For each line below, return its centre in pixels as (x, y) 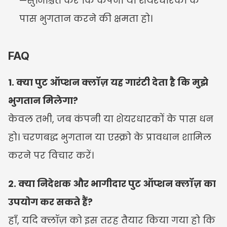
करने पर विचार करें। (51, 155)
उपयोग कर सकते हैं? (50, 202)
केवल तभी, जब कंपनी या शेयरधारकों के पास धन (111, 119)
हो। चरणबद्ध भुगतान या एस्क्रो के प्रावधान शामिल (110, 137)
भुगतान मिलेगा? (43, 100)
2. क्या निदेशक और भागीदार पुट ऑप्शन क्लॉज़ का (112, 183)
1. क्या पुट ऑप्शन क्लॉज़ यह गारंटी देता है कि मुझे (108, 82)
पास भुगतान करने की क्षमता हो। (86, 18)
